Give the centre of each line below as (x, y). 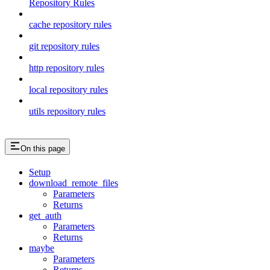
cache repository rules (70, 24)
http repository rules (67, 67)
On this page (43, 148)
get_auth (45, 215)
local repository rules (68, 89)
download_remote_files (74, 183)
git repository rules (64, 46)
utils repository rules (67, 111)
